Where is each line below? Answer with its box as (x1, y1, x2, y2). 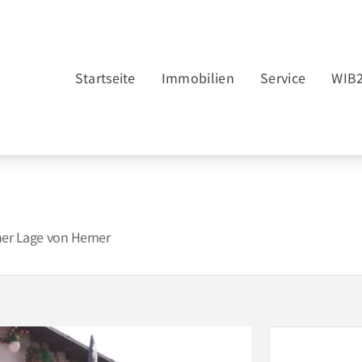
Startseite (74, 68, 136, 87)
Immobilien (161, 68, 234, 87)
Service (260, 68, 306, 87)
